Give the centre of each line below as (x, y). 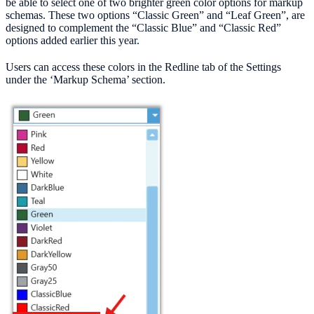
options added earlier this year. (73, 41)
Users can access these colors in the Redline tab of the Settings (143, 67)
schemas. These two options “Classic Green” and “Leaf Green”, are (155, 15)
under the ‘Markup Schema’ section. (86, 80)
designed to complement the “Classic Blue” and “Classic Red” (143, 28)
